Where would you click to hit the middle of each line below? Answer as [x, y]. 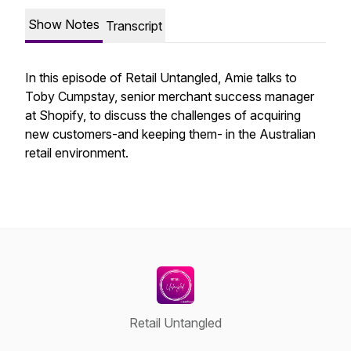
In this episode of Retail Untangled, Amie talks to [161, 78]
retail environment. [78, 153]
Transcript [134, 26]
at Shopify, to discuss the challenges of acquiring [163, 115]
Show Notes [64, 24]
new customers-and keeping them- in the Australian [170, 134]
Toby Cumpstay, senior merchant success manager [170, 96]
